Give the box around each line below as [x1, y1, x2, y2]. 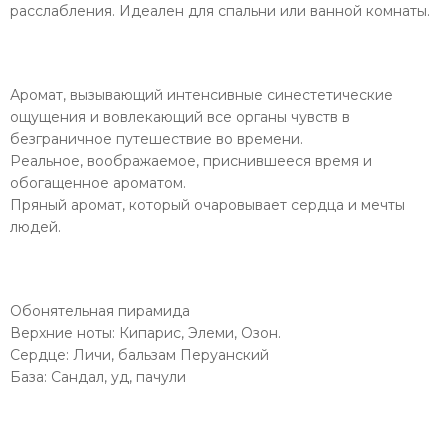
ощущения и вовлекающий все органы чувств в [10, 107, 350, 126]
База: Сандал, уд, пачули [10, 367, 186, 386]
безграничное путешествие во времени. [10, 129, 303, 148]
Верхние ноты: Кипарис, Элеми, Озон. [10, 323, 281, 342]
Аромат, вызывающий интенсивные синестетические [10, 85, 393, 104]
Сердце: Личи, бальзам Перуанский [10, 345, 269, 364]
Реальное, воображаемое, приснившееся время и [10, 151, 372, 170]
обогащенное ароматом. [10, 173, 186, 192]
